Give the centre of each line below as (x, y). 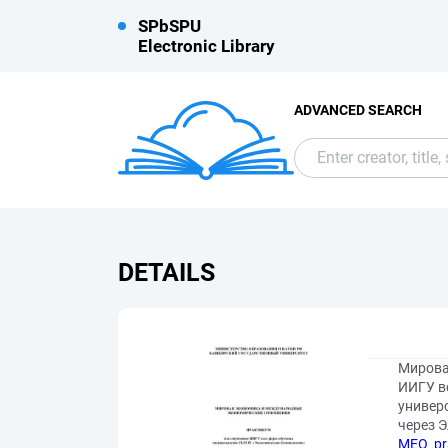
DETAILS (166, 272)
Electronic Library (206, 46)
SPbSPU (169, 26)
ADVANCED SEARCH (358, 109)
